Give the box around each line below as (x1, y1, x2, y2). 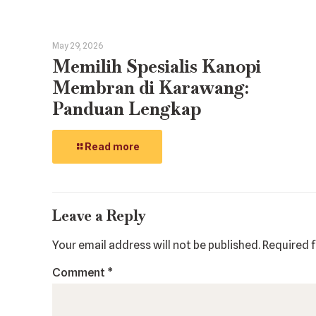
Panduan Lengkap (52, 97, 201, 120)
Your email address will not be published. (52, 238, 260, 252)
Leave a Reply (52, 205, 146, 225)
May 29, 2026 (52, 39, 103, 51)
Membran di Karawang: (52, 75, 249, 99)
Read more (85, 140, 140, 152)
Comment (52, 265, 107, 279)
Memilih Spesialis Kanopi (52, 54, 261, 78)
